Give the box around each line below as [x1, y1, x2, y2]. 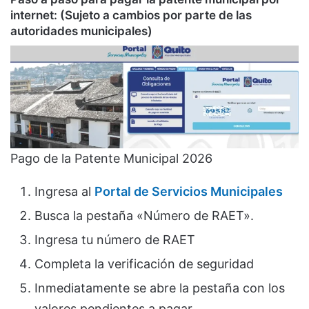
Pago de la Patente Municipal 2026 [10, 151, 212, 166]
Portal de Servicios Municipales [94, 184, 283, 199]
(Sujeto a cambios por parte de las [57, 8, 252, 23]
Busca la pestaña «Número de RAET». [34, 208, 254, 223]
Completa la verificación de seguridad [34, 257, 254, 272]
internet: [10, 8, 57, 23]
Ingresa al [34, 184, 94, 199]
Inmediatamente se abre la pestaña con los [34, 281, 285, 296]
